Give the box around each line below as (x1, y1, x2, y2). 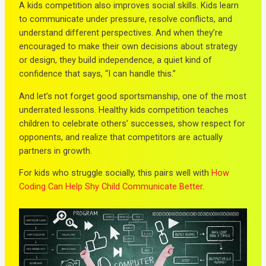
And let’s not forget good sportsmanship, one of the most (19, 90, 247, 102)
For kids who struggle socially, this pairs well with (19, 167, 212, 179)
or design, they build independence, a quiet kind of (19, 55, 213, 66)
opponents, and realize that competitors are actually (19, 131, 223, 142)
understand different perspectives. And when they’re (19, 27, 223, 39)
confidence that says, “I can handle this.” (19, 68, 176, 80)
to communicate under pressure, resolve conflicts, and (19, 14, 233, 25)
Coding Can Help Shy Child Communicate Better (19, 181, 203, 192)
